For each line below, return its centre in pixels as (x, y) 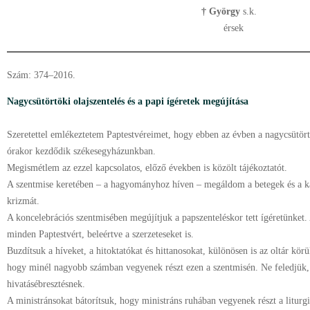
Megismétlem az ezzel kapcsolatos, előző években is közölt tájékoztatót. (148, 168)
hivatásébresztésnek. (46, 284)
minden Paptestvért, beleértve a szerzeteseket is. (102, 234)
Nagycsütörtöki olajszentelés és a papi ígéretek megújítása (128, 101)
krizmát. (23, 201)
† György (221, 11)
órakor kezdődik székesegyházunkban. (81, 151)
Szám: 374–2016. (43, 75)
